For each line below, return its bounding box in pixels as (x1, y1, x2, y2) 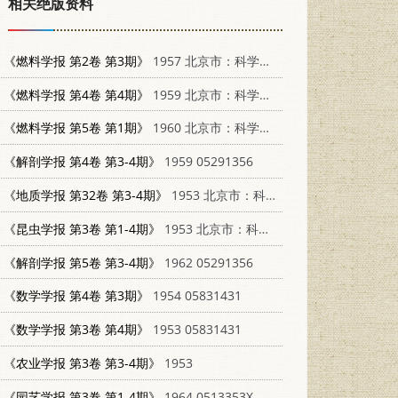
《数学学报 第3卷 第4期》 (4, 321, 150, 338)
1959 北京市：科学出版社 (149, 85, 260, 103)
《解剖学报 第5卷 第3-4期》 (4, 253, 162, 271)
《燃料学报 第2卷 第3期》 (4, 52, 150, 69)
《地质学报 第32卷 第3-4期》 (4, 186, 169, 203)
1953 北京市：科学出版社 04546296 (161, 219, 259, 237)
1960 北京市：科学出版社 (149, 119, 260, 137)
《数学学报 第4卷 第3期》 (4, 287, 150, 305)
